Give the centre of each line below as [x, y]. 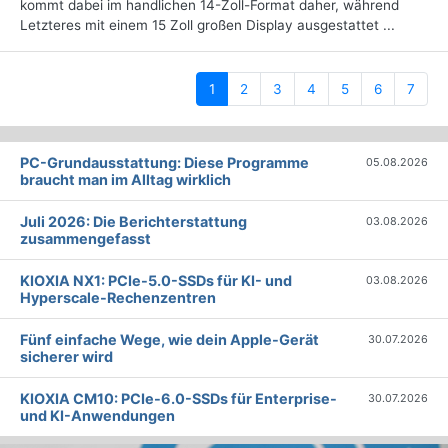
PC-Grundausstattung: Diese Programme [164, 163]
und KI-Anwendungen [97, 416]
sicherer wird [66, 357]
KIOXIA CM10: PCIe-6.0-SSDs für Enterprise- [178, 399]
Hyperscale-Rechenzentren [118, 298]
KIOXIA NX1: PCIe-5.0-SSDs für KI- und [156, 281]
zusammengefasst [85, 239]
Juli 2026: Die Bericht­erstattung [133, 222]
